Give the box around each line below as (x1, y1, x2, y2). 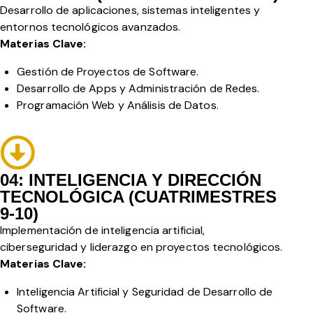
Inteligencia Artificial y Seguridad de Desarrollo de (17, 284, 273, 300)
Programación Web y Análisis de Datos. (17, 98, 221, 113)
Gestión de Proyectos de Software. (17, 64, 202, 80)
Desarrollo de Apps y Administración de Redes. (17, 81, 263, 96)
